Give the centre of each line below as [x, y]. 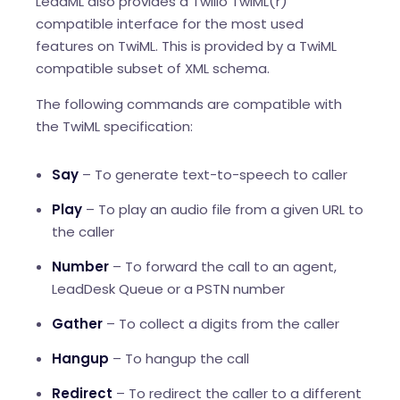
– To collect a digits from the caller [221, 323]
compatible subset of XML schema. [153, 68]
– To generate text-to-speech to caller [213, 174]
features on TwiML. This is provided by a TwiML [186, 46]
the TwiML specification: [114, 126]
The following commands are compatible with [189, 104]
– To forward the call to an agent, [223, 266]
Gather [77, 323]
